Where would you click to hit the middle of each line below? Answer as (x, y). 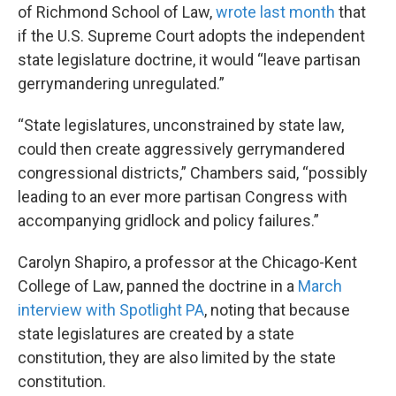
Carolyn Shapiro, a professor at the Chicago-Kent (187, 263)
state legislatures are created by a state (156, 334)
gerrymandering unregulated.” (121, 84)
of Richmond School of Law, (117, 12)
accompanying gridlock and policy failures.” (168, 221)
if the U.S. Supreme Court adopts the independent (191, 36)
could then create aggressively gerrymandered (181, 149)
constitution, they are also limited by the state (177, 358)
